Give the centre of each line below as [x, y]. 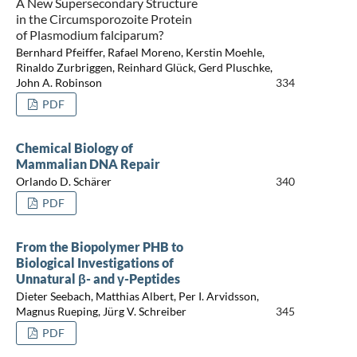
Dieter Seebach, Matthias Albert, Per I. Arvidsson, [137, 296]
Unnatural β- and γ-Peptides [98, 278]
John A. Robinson [59, 83]
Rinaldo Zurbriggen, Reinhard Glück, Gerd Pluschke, [144, 68]
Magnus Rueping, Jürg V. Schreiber [101, 312]
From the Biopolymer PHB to [99, 246]
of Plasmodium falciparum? [89, 34]
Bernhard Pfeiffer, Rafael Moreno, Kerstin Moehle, [140, 53]
